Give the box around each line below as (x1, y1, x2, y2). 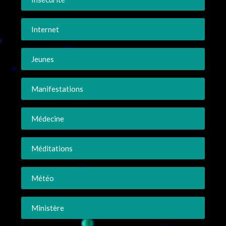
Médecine (31, 114, 65, 123)
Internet (31, 24, 60, 34)
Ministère (31, 203, 65, 212)
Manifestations (31, 84, 84, 93)
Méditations (31, 143, 73, 153)
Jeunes (31, 54, 54, 64)
